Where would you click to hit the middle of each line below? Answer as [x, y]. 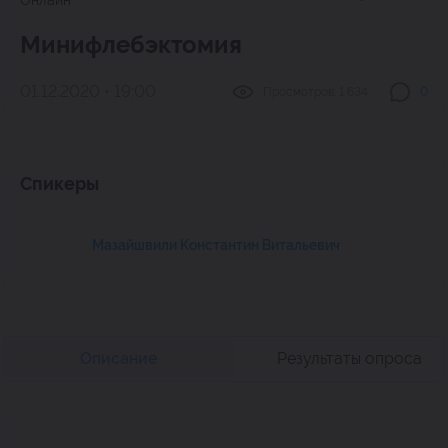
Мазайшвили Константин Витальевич [216, 245]
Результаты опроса [349, 358]
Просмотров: [299, 91]
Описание [119, 358]
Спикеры [59, 183]
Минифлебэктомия [131, 44]
